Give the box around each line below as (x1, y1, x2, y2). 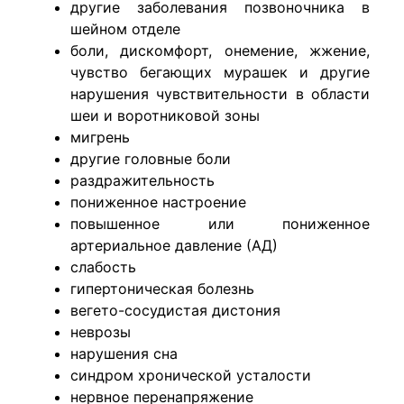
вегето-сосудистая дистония (70, 300, 280, 319)
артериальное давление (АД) (70, 235, 278, 254)
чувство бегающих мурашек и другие (70, 62, 370, 81)
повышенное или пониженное (70, 214, 370, 233)
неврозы (70, 322, 131, 341)
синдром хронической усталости (70, 365, 311, 384)
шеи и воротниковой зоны (70, 106, 260, 124)
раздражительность (70, 170, 215, 189)
